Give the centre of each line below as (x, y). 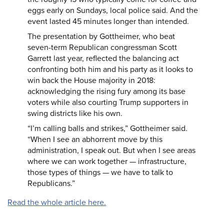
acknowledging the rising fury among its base (107, 91)
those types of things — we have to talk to (100, 172)
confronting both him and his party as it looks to (110, 69)
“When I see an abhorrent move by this (95, 139)
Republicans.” (51, 183)
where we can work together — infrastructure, (107, 161)
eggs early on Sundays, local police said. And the (113, 10)
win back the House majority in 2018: (92, 80)
